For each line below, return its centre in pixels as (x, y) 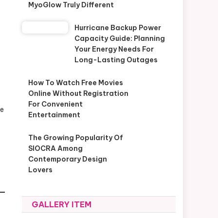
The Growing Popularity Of (75, 138)
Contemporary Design (67, 159)
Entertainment (54, 115)
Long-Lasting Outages (116, 60)
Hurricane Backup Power (118, 28)
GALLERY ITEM (62, 204)
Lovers (40, 170)
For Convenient (55, 104)
